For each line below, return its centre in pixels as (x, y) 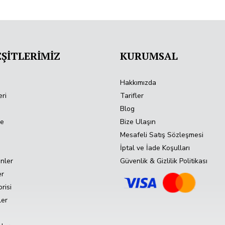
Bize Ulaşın (138, 122)
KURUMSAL (149, 56)
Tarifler (132, 96)
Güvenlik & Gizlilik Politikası (164, 161)
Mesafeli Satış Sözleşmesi (162, 135)
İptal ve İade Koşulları (155, 148)
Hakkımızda (138, 83)
